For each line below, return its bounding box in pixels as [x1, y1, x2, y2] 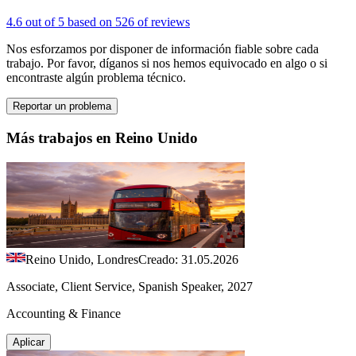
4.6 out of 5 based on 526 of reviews [6, 15, 190, 29]
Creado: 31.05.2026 [138, 252, 238, 266]
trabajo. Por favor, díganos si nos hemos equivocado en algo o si [6, 56, 327, 71]
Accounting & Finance [6, 306, 121, 320]
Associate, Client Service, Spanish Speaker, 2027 [6, 279, 253, 293]
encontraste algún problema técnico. [6, 71, 186, 85]
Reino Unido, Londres [25, 252, 138, 266]
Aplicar [13, 335, 44, 348]
